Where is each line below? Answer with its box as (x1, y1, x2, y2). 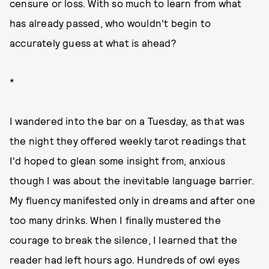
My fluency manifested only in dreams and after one (10, 194, 256, 206)
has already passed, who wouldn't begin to (10, 17, 211, 29)
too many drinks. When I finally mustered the (10, 214, 221, 226)
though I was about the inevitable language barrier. (10, 174, 255, 186)
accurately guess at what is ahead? (10, 37, 177, 49)
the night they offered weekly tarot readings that (10, 134, 246, 147)
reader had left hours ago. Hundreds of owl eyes (10, 253, 240, 265)
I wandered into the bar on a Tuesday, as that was (10, 115, 244, 127)
